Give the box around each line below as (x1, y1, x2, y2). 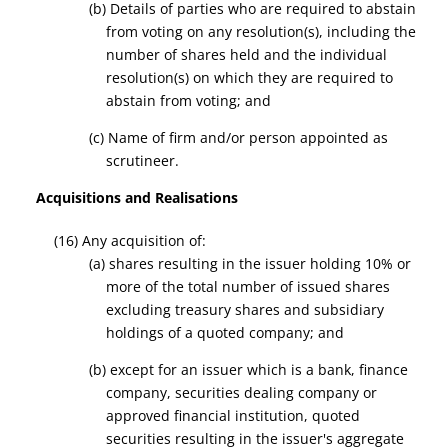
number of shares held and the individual (106, 45, 388, 64)
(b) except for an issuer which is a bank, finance (88, 360, 408, 379)
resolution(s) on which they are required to (106, 68, 394, 87)
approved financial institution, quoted (106, 406, 361, 425)
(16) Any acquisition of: (53, 231, 206, 250)
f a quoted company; (176, 323, 319, 342)
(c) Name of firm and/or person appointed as (88, 128, 388, 147)
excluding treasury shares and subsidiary (106, 300, 385, 319)
